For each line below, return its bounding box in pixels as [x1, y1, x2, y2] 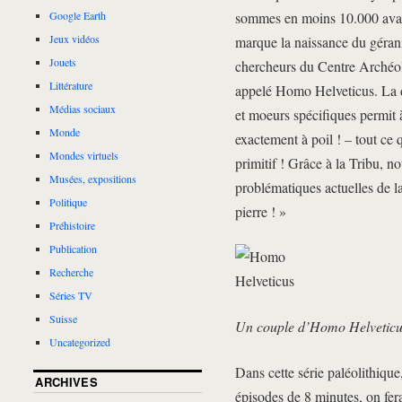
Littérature [49, 77, 93, 92]
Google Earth [49, 7, 107, 22]
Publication [49, 240, 98, 256]
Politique [49, 194, 88, 209]
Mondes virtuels [49, 147, 119, 162]
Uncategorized [49, 334, 111, 349]
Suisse [49, 310, 78, 326]
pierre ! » [234, 201, 286, 221]
